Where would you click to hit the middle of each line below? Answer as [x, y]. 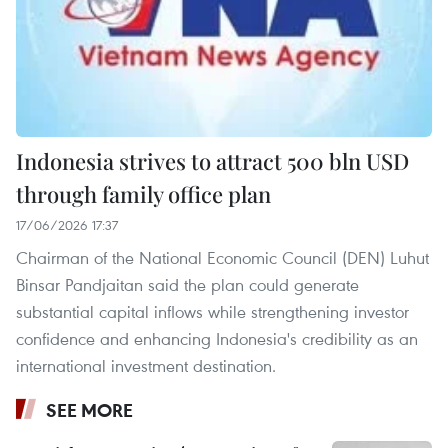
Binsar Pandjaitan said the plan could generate [187, 285]
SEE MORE [89, 410]
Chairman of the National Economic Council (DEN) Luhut [222, 258]
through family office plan [143, 194]
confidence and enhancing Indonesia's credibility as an [217, 339]
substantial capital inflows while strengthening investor [212, 312]
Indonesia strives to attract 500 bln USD [212, 161]
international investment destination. [146, 366]
